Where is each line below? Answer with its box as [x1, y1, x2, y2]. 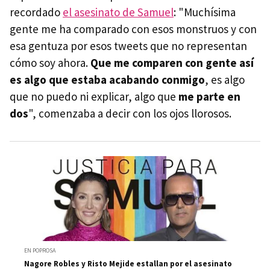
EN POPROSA [24, 246, 55, 254]
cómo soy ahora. [10, 55, 88, 71]
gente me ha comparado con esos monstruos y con [10, 22, 257, 37]
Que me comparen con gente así [88, 55, 254, 71]
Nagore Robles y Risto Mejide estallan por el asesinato [24, 258, 232, 269]
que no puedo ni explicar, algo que [10, 89, 178, 104]
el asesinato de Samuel [63, 5, 174, 20]
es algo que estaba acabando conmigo [10, 72, 205, 87]
